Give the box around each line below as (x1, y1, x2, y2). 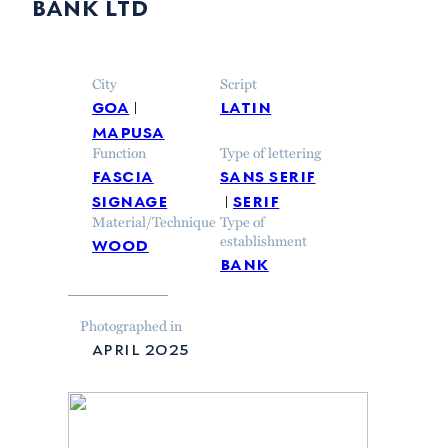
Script (220, 72, 257, 93)
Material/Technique (92, 210, 216, 231)
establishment (220, 229, 307, 250)
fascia (92, 160, 154, 187)
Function (92, 141, 146, 162)
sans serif (220, 160, 316, 187)
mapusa (92, 116, 165, 143)
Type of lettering (220, 141, 321, 162)
